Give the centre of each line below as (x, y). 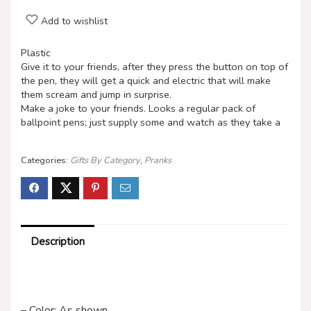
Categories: (45, 160)
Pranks (158, 160)
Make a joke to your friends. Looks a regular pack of (138, 108)
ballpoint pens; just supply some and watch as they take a (151, 122)
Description (58, 241)
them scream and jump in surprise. (96, 94)
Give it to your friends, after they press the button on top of (154, 66)
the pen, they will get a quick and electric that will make (146, 80)
